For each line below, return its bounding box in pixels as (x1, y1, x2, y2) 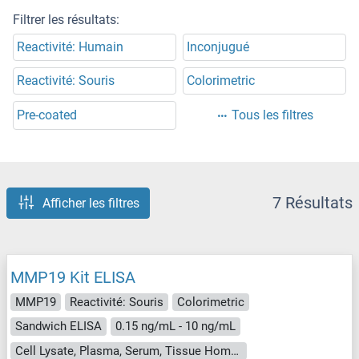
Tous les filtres (232, 107, 313, 123)
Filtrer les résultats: (13, 12, 119, 28)
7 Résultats (272, 193, 353, 213)
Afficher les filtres (42, 195, 139, 211)
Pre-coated (17, 107, 77, 123)
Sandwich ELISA (15, 319, 102, 334)
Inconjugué (187, 39, 249, 55)
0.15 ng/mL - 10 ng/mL (115, 319, 236, 334)
